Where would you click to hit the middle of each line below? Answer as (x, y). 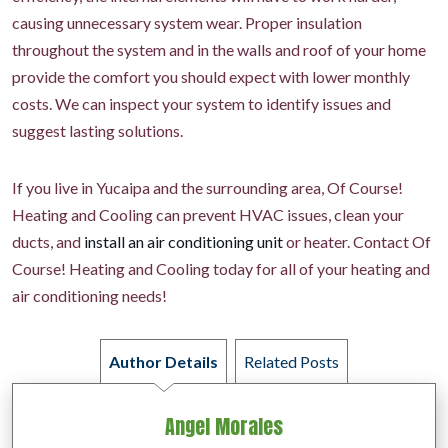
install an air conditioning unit (183, 242)
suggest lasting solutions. (97, 131)
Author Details (163, 362)
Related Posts (291, 362)
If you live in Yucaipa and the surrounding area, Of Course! (207, 188)
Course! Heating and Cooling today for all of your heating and (221, 269)
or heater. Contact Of (357, 242)
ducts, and (48, 242)
